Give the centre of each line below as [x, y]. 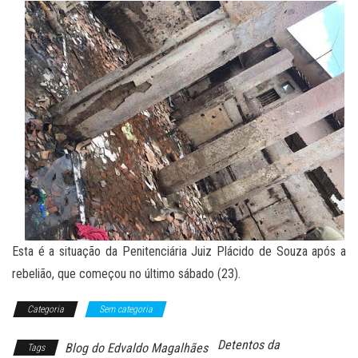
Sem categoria [126, 309]
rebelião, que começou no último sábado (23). [126, 273]
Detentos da [249, 344]
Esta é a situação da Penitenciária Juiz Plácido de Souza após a [179, 251]
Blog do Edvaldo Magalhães [136, 348]
